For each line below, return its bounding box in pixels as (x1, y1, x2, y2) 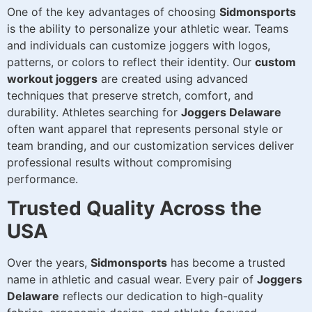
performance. (7, 171, 78, 186)
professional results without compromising (7, 155, 232, 169)
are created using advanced (97, 71, 248, 86)
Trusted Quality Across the (7, 196, 262, 220)
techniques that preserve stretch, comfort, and (7, 88, 253, 102)
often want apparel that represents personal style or (7, 121, 283, 136)
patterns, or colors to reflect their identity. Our (7, 54, 255, 69)
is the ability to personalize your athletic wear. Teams (7, 21, 288, 36)
